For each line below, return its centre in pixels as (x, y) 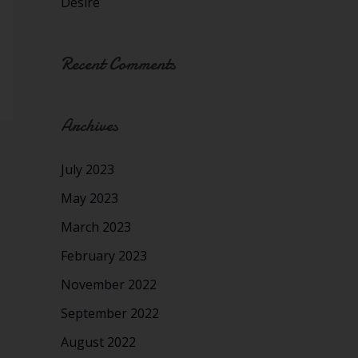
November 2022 (109, 285)
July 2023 (88, 170)
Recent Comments (118, 64)
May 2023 (89, 199)
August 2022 (98, 342)
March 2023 (96, 227)
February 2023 (104, 256)
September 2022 (110, 314)
